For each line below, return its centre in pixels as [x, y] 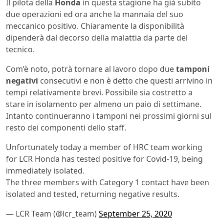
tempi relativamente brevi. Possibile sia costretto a [99, 92]
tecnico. [20, 49]
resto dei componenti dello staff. [66, 127]
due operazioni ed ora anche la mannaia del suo [95, 14]
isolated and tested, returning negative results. [93, 194]
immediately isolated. [45, 170]
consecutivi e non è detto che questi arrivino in [125, 80]
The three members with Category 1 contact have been [108, 182]
